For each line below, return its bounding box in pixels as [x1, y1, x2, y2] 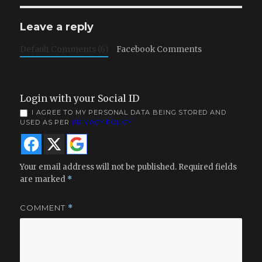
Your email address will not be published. [20, 162, 177, 173]
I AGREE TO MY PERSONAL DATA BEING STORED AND [32, 108, 226, 117]
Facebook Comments [116, 44, 202, 55]
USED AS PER [20, 118, 72, 127]
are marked [20, 174, 68, 185]
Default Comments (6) [20, 44, 109, 55]
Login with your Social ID [20, 92, 140, 105]
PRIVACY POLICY [71, 118, 132, 127]
